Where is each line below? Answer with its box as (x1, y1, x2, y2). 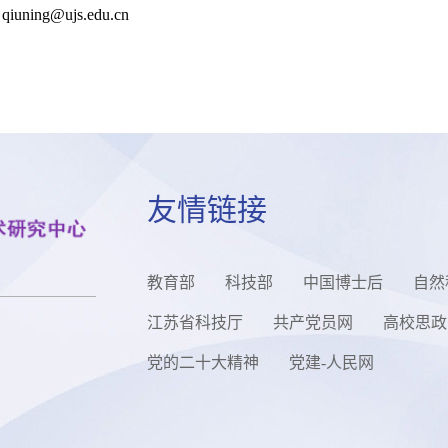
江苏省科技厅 (147, 314, 244, 331)
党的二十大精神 (147, 354, 260, 371)
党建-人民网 (289, 354, 375, 371)
